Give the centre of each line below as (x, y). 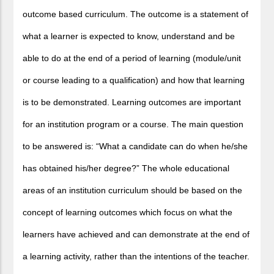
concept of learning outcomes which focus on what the (128, 213)
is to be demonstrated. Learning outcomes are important (132, 102)
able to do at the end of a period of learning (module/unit (132, 58)
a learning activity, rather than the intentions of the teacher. (136, 257)
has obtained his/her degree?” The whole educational (126, 168)
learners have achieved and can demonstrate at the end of (136, 235)
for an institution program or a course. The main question (133, 124)
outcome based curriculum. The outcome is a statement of (136, 14)
